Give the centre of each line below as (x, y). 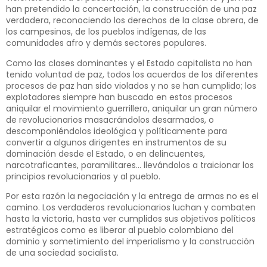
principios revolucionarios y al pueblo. (83, 176)
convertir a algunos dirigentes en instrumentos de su (116, 142)
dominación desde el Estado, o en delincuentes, (105, 153)
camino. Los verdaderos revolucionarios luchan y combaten (131, 208)
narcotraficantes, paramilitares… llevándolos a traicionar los (130, 165)
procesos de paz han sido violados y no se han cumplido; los (131, 86)
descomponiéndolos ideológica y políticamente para (117, 131)
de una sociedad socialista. (62, 253)
